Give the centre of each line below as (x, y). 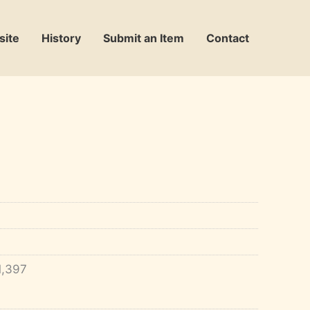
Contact (228, 38)
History (61, 38)
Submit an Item (144, 38)
